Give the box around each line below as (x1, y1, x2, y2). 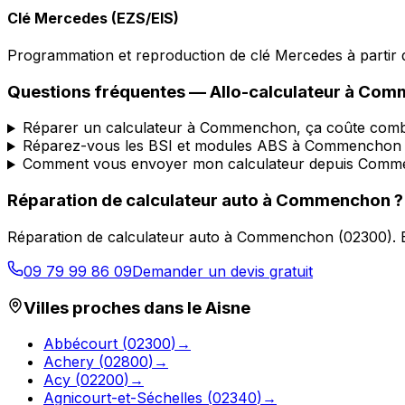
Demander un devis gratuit (132, 261, 313, 280)
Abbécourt (43, 334, 118, 353)
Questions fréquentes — (7, 80, 210, 102)
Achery (43, 353, 94, 372)
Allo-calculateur (210, 80, 341, 102)
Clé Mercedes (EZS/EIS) (7, 8, 179, 27)
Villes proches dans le (24, 297, 205, 318)
